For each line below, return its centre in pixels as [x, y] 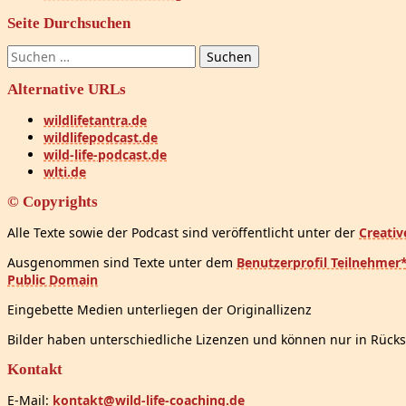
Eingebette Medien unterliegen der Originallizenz [159, 310]
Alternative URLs [67, 90]
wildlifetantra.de [95, 121]
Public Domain [53, 280]
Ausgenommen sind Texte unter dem [122, 263]
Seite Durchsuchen [69, 24]
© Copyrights [53, 202]
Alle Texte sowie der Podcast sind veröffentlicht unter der [183, 233]
